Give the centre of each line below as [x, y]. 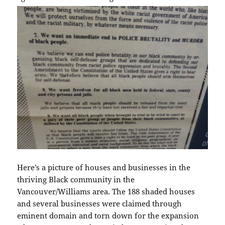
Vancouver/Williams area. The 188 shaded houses [106, 191]
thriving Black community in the [76, 179]
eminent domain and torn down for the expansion [108, 215]
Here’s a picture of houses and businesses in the [104, 167]
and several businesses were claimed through [100, 203]
